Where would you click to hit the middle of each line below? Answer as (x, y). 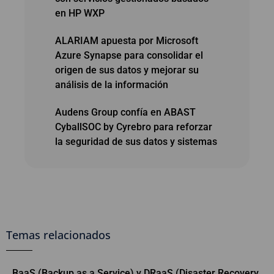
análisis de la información (112, 84)
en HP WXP (80, 13)
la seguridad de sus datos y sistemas (136, 141)
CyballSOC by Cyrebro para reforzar (134, 127)
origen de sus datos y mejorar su (127, 70)
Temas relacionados (58, 235)
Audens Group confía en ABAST (125, 112)
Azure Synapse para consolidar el (129, 55)
